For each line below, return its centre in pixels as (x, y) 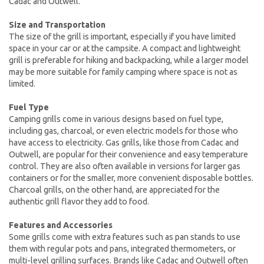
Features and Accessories (61, 225)
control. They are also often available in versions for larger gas (125, 166)
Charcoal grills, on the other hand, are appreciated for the (114, 189)
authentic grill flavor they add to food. (79, 201)
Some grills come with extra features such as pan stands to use (125, 237)
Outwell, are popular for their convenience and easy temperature (128, 154)
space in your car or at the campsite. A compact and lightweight (125, 48)
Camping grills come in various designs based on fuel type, (116, 119)
